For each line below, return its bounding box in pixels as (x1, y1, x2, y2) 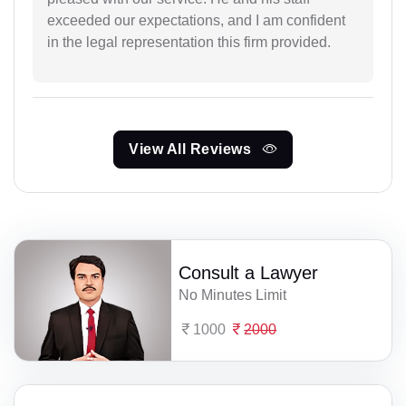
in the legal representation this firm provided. (47, 34, 331, 50)
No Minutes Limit (179, 286, 287, 303)
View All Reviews (129, 140, 256, 157)
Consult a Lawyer (179, 262, 319, 283)
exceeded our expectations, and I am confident (47, 12, 345, 28)
